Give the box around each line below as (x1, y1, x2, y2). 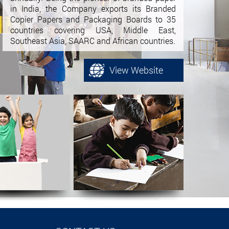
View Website (109, 64, 163, 76)
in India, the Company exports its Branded (10, 3, 176, 14)
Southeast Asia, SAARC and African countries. (10, 35, 176, 46)
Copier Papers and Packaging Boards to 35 (10, 14, 176, 25)
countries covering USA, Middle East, (10, 25, 176, 35)
